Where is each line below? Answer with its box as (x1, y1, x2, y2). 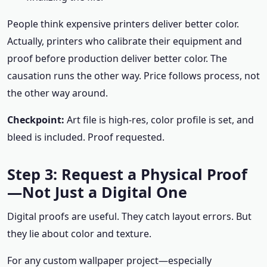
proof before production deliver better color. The (7, 52, 227, 65)
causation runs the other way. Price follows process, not (7, 69, 260, 82)
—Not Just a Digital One (7, 182, 187, 202)
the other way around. (7, 86, 108, 100)
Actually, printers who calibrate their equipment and (7, 35, 242, 48)
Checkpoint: (7, 113, 64, 126)
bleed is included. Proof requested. (7, 131, 164, 144)
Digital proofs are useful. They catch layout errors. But (7, 210, 252, 223)
